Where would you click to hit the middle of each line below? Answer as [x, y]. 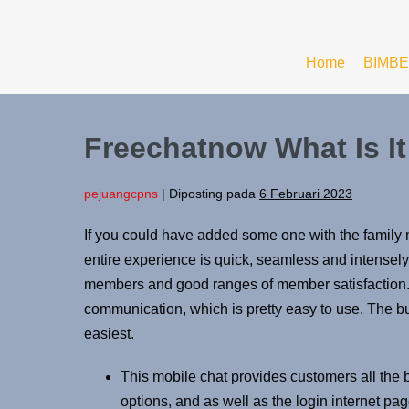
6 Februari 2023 [306, 193]
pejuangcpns [121, 193]
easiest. [109, 333]
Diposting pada [212, 193]
